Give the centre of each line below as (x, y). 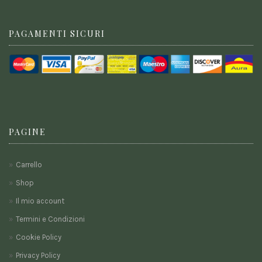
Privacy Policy (38, 256)
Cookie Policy (39, 237)
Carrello (29, 165)
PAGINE (27, 132)
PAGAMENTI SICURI (57, 33)
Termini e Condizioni (50, 219)
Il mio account (40, 201)
